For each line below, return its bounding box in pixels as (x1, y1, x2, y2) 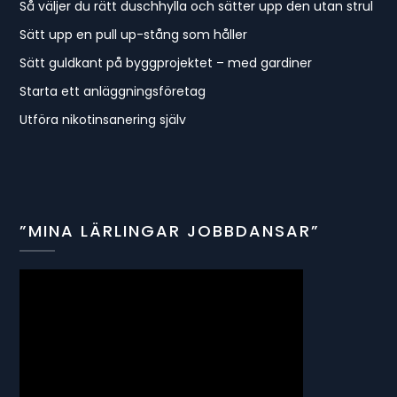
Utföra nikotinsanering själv (19, 111, 187, 129)
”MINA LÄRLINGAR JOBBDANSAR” (19, 220, 321, 243)
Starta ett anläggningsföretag (19, 82, 206, 101)
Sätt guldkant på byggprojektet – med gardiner (19, 54, 313, 73)
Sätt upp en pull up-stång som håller (19, 26, 248, 44)
